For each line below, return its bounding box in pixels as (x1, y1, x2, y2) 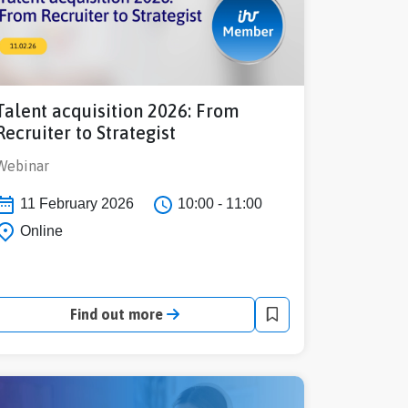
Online (16, 222, 63, 239)
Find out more (70, 306, 167, 323)
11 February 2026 (16, 195, 134, 211)
